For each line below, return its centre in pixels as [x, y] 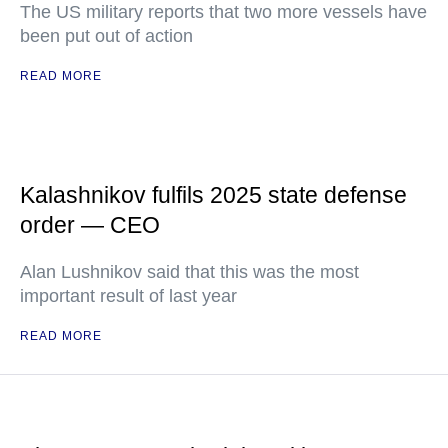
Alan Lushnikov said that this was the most [189, 272]
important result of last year [128, 296]
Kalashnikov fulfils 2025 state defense [213, 195]
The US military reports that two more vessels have [223, 12]
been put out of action [106, 36]
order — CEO [90, 225]
